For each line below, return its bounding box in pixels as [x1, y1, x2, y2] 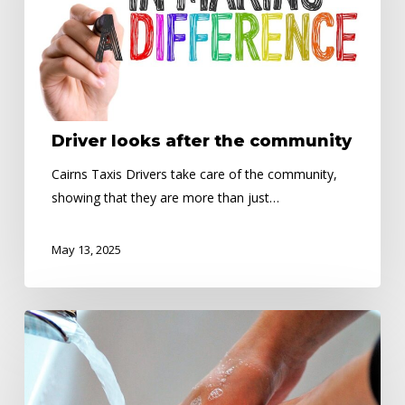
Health [23, 335, 61, 353]
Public [23, 312, 58, 330]
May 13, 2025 [51, 241, 121, 259]
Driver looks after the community [51, 131, 352, 152]
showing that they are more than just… [51, 189, 279, 207]
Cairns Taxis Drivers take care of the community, [51, 165, 337, 184]
